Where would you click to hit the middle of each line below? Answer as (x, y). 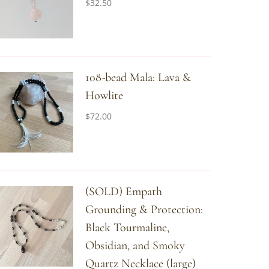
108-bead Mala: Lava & (138, 78)
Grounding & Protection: (144, 210)
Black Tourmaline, (127, 228)
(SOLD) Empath (123, 192)
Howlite (104, 96)
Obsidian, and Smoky (135, 246)
